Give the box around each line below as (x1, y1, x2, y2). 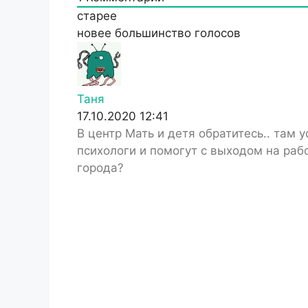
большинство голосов (115, 25, 241, 40)
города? (77, 160, 124, 175)
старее (77, 8, 117, 23)
